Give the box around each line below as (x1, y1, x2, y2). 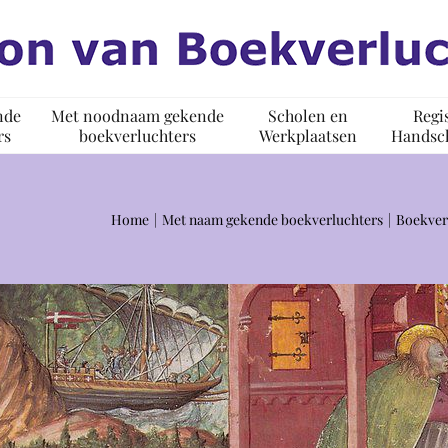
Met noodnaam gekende (51, 104, 224, 126)
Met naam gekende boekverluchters (162, 209, 383, 229)
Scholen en (267, 104, 348, 126)
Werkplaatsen (258, 124, 357, 146)
